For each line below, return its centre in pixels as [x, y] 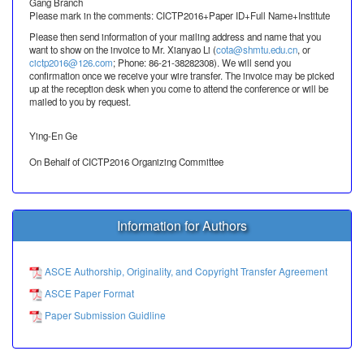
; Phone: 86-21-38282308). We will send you [202, 63]
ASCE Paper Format [88, 292]
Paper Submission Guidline [104, 314]
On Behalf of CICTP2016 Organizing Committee [126, 162]
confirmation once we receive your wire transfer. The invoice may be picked [182, 76]
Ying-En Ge [53, 136]
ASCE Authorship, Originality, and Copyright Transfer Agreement [185, 271]
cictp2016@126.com [71, 63]
